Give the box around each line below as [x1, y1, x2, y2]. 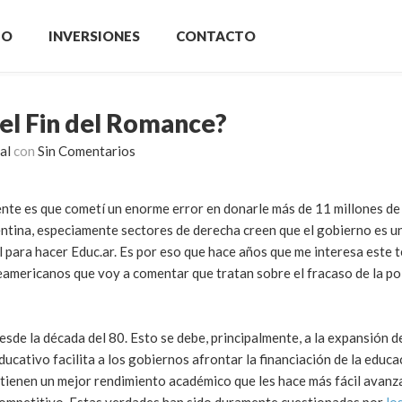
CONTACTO [176, 28, 256, 44]
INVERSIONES [48, 28, 140, 44]
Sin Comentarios [38, 143, 135, 159]
